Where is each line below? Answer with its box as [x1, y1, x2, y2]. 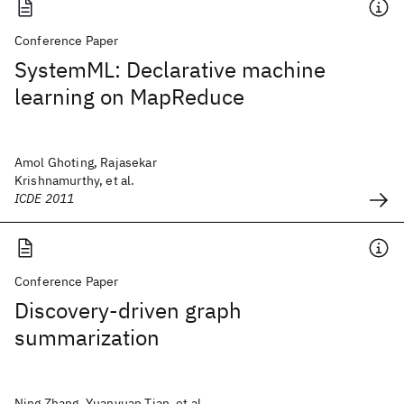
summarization [14, 323, 160, 352]
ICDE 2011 [14, 190, 75, 207]
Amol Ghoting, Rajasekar [14, 154, 157, 170]
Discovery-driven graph [14, 296, 242, 325]
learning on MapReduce [14, 82, 244, 111]
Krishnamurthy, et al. [14, 172, 135, 188]
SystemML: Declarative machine [14, 55, 326, 84]
